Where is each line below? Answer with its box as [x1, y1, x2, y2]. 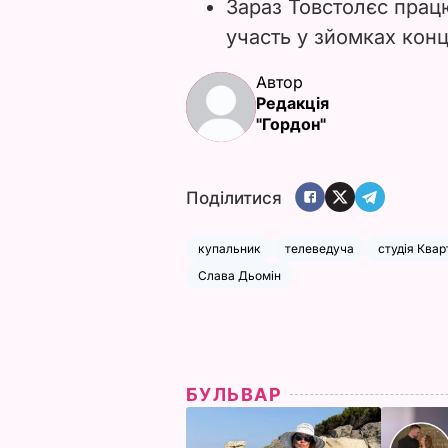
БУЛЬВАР [186, 383, 283, 405]
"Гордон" [256, 113, 326, 134]
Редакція [256, 92, 329, 113]
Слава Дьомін [198, 267, 281, 283]
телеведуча [285, 240, 354, 256]
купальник [198, 240, 261, 256]
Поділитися [186, 188, 282, 209]
